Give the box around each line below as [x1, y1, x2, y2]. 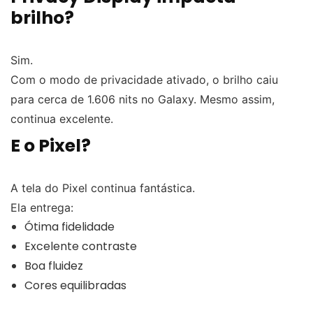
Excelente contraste [24, 238, 137, 254]
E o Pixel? [10, 133, 91, 158]
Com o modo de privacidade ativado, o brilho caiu [10, 72, 278, 87]
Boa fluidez [24, 257, 83, 274]
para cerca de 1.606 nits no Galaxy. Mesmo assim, [10, 92, 275, 106]
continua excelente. [10, 111, 113, 126]
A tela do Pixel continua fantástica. [10, 180, 195, 195]
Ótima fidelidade [24, 218, 115, 235]
